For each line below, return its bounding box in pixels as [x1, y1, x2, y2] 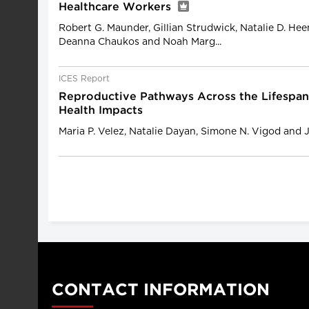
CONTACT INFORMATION [52, 283, 270, 298]
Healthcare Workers [59, 2, 175, 12]
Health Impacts [59, 106, 143, 116]
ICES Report [59, 74, 110, 83]
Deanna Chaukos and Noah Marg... [59, 37, 221, 47]
